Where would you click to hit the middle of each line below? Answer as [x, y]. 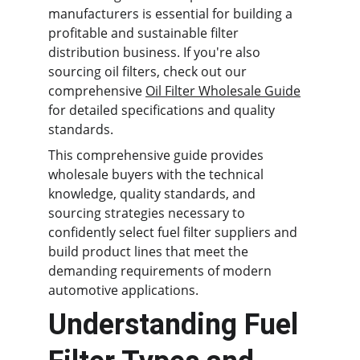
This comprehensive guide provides [157, 155]
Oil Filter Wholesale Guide [223, 91]
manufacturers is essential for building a [172, 14]
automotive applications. [123, 290]
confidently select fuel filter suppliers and [174, 232]
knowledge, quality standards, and [153, 194]
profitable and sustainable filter [145, 33]
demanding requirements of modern [162, 271]
